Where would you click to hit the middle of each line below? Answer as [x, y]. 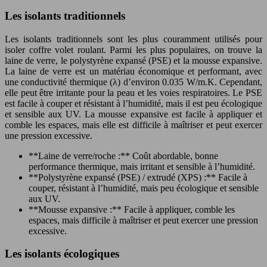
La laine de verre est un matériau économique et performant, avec [133, 71]
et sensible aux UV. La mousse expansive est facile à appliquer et [133, 114]
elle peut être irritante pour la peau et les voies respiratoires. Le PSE [133, 92]
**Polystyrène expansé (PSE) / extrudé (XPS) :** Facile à [138, 177]
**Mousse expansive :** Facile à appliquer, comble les [132, 209]
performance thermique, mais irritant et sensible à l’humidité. [142, 166]
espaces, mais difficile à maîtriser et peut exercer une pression [143, 220]
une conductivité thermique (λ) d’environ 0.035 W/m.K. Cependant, [133, 82]
